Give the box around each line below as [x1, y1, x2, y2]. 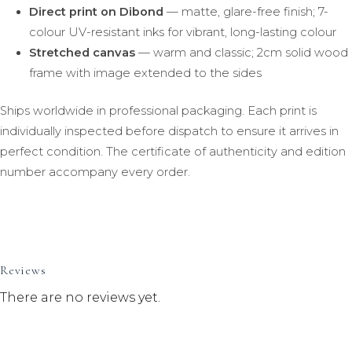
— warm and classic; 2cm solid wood [134, 45, 348, 60]
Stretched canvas [28, 45, 135, 60]
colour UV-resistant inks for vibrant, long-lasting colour [28, 24, 336, 39]
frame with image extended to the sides [28, 65, 262, 80]
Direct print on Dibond [28, 4, 163, 19]
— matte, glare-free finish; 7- [163, 4, 328, 19]
